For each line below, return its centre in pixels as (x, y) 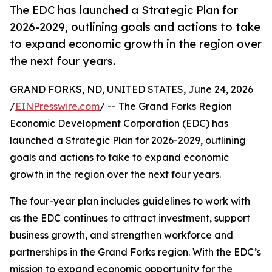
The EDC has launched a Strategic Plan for (124, 10)
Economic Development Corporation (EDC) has (119, 124)
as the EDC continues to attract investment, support (130, 218)
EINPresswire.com (57, 107)
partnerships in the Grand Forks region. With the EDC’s (135, 252)
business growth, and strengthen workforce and (121, 235)
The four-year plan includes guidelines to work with (130, 201)
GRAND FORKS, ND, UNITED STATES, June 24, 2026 (131, 90)
